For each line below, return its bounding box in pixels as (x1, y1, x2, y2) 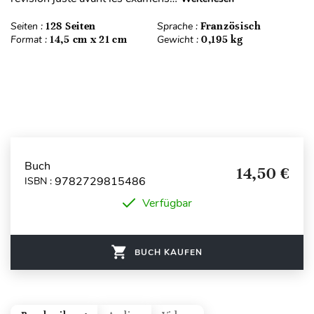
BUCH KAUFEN (135, 246, 203, 258)
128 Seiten (46, 19, 96, 32)
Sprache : (157, 19, 200, 33)
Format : (11, 32, 50, 46)
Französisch (200, 19, 261, 32)
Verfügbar (142, 195, 192, 211)
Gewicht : (157, 32, 201, 46)
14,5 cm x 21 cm (50, 32, 128, 46)
